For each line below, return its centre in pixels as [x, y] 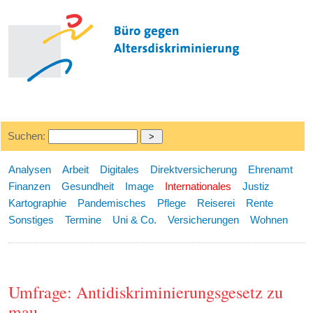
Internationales [198, 186]
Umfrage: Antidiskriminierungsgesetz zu [146, 292]
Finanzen [30, 186]
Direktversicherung [194, 169]
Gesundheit [88, 186]
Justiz [256, 186]
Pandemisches [112, 203]
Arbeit [76, 169]
